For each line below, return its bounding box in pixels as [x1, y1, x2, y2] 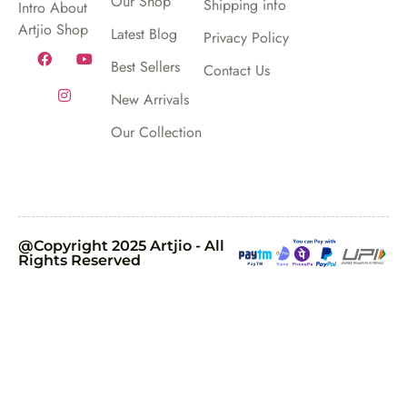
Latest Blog [111, 23, 177, 45]
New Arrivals [111, 88, 189, 110]
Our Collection [111, 121, 202, 143]
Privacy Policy [203, 26, 289, 48]
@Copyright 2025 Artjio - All [18, 236, 224, 254]
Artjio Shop [18, 19, 88, 41]
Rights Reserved [18, 251, 141, 269]
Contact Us [203, 59, 270, 81]
